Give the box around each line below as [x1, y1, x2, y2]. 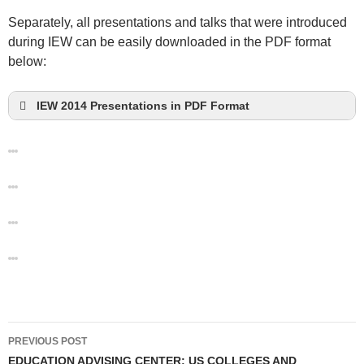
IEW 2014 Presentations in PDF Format [37, 98, 249, 112]
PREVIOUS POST [8, 335, 87, 347]
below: [8, 54, 46, 68]
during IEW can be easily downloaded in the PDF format [8, 34, 331, 49]
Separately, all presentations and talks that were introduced [8, 15, 347, 29]
